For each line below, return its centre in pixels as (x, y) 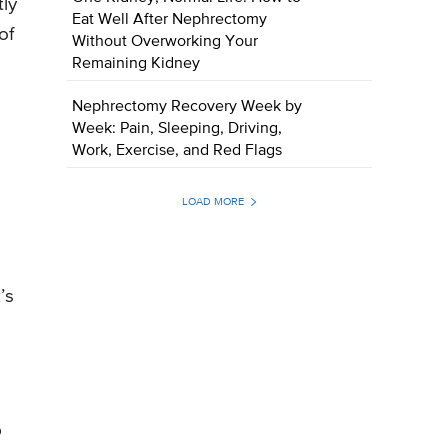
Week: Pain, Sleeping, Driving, (177, 129)
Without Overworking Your (165, 42)
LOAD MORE (212, 202)
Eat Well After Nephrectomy (170, 20)
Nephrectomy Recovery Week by (187, 107)
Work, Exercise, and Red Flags (177, 151)
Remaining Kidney (136, 64)
